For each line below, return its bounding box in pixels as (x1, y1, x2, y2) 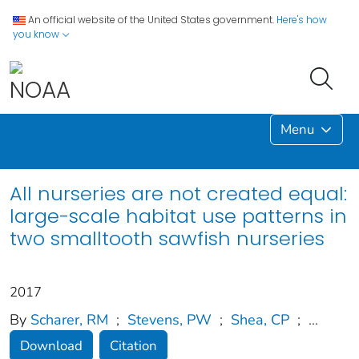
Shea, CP (231, 309, 289, 329)
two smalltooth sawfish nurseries (10, 224, 325, 252)
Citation (110, 336, 157, 355)
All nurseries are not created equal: (10, 179, 347, 207)
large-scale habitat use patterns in (10, 202, 347, 229)
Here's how (276, 13, 327, 26)
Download (20, 336, 83, 355)
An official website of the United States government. (28, 13, 274, 26)
